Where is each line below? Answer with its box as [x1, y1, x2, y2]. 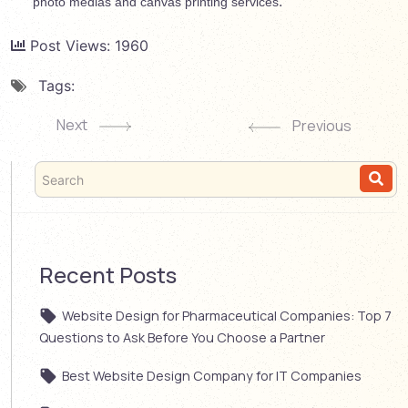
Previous [290, 116, 352, 137]
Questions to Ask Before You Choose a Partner [39, 328, 325, 346]
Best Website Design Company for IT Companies [62, 366, 362, 384]
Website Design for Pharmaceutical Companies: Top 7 [62, 306, 392, 324]
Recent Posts [39, 259, 177, 290]
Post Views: [30, 36, 110, 56]
